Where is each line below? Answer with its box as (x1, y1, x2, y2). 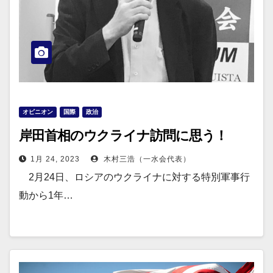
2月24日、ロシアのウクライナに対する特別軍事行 (19, 172, 250, 182)
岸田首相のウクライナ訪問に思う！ (19, 127, 228, 144)
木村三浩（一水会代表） (101, 155, 191, 163)
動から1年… (19, 190, 73, 200)
